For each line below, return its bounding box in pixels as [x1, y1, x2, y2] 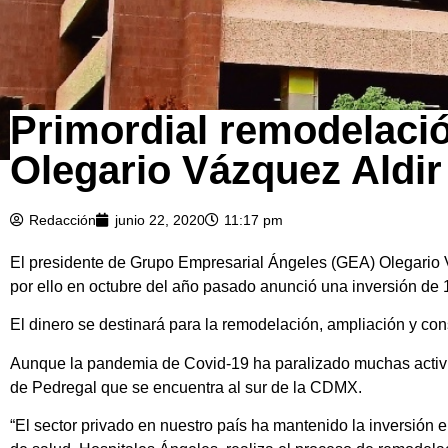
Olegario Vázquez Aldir [10, 147, 442, 192]
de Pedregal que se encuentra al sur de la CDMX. [10, 378, 362, 396]
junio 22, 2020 [115, 211, 205, 228]
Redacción [29, 211, 96, 228]
